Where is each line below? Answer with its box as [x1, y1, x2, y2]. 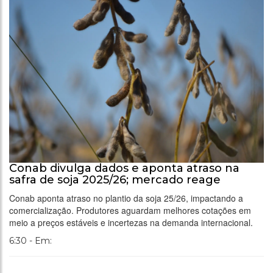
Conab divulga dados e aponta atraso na [9, 161, 239, 175]
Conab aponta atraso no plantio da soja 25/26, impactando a [9, 191, 243, 204]
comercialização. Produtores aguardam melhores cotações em [9, 204, 251, 216]
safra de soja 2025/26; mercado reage [9, 172, 221, 186]
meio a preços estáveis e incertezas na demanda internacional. [9, 216, 253, 229]
